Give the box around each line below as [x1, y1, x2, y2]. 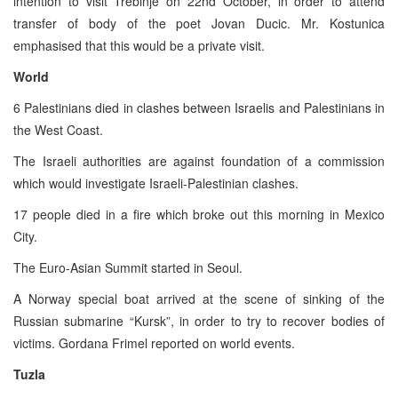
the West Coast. [13, 120, 103, 139]
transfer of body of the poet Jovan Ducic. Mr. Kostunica [13, 13, 385, 32]
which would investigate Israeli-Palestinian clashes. [13, 173, 298, 192]
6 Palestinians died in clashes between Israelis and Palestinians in [13, 98, 385, 116]
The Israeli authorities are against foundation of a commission [13, 151, 385, 170]
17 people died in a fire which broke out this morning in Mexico [13, 204, 385, 223]
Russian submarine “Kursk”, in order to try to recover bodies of [13, 311, 385, 330]
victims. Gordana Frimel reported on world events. [13, 333, 295, 352]
